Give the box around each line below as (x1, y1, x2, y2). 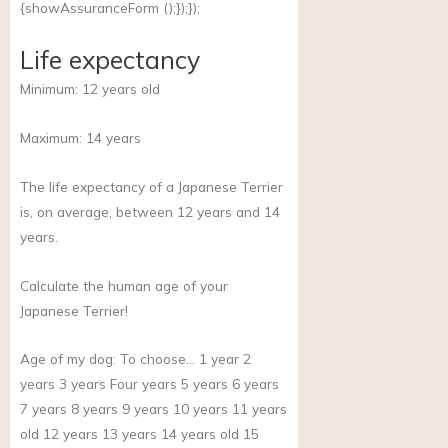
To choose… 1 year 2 (116, 350, 251, 368)
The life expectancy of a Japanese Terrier (20, 177, 283, 195)
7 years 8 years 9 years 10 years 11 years (20, 400, 287, 418)
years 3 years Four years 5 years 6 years (20, 375, 279, 393)
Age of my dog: (20, 350, 116, 368)
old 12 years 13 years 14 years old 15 (20, 425, 259, 443)
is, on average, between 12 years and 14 (20, 202, 280, 220)
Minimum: (20, 79, 82, 97)
